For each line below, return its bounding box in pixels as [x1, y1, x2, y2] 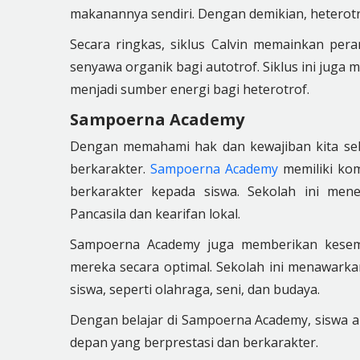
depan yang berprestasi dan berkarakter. [69, 333, 318, 351]
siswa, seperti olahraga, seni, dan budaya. [69, 280, 320, 298]
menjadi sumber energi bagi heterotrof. [69, 80, 309, 98]
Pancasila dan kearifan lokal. [69, 205, 240, 223]
